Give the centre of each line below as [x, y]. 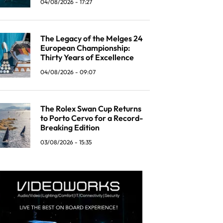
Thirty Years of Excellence [87, 57]
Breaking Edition [70, 127]
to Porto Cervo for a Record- [92, 118]
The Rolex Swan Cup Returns [91, 108]
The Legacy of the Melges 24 [92, 38]
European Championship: [85, 48]
